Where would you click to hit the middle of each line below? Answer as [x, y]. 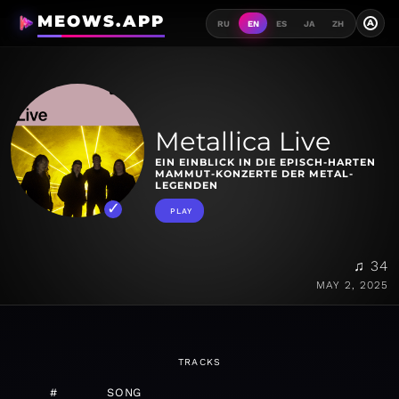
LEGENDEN [187, 186]
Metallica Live [243, 142]
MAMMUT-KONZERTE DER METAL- [254, 174]
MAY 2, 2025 [352, 285]
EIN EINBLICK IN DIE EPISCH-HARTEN [265, 163]
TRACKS [199, 362]
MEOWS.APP [101, 21]
